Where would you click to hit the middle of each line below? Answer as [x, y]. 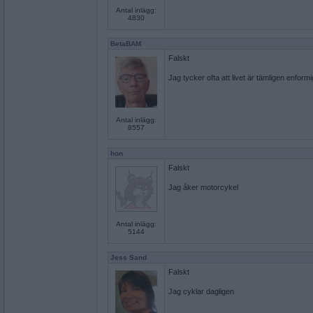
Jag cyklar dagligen [201, 291]
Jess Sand [129, 257]
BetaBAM [126, 44]
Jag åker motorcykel [203, 187]
